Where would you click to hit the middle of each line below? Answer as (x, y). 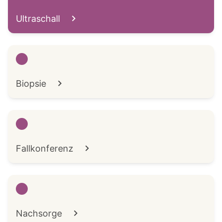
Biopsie (31, 84)
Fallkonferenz (45, 149)
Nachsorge (39, 214)
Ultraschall (38, 19)
